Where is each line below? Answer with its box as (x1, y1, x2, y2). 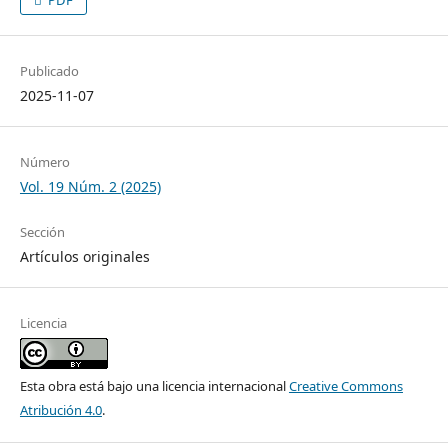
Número (19, 152, 70, 171)
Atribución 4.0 (19, 400, 102, 419)
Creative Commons (288, 376, 403, 395)
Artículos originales (19, 246, 150, 266)
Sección (19, 222, 65, 241)
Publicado (19, 61, 79, 80)
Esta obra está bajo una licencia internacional (19, 376, 289, 395)
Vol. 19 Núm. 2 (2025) (19, 176, 161, 196)
